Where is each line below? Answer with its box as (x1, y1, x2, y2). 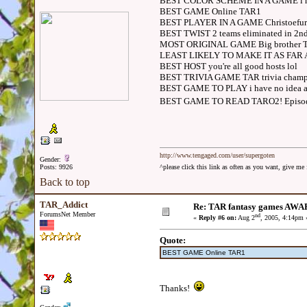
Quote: (160, 235, 186, 245)
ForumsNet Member (40, 210, 95, 218)
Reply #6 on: (199, 214, 236, 222)
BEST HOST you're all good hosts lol (160, 61, 297, 71)
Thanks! (160, 283, 194, 293)
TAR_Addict (40, 199, 88, 210)
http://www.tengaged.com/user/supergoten (160, 151, 275, 159)
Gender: (40, 156, 63, 163)
